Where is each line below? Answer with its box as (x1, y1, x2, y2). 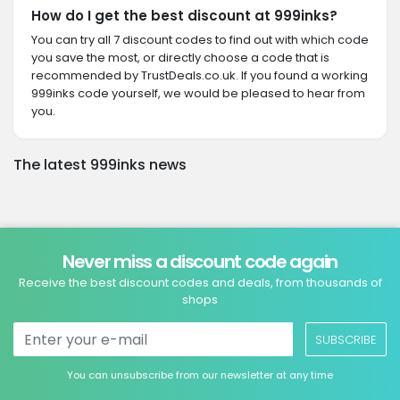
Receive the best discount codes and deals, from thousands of (18, 274, 382, 291)
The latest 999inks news (13, 154, 187, 175)
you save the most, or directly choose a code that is (31, 49, 329, 66)
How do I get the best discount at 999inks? (31, 6, 337, 25)
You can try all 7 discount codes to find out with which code (31, 31, 369, 48)
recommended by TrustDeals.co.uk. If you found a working (31, 67, 368, 84)
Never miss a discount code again (62, 249, 338, 274)
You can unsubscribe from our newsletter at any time (67, 368, 333, 382)
